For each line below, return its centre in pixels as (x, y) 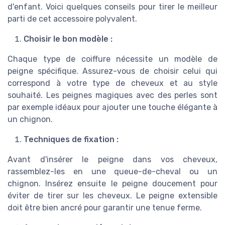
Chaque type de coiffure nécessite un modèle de (113, 59)
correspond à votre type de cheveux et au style (113, 83)
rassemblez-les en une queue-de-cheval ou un (113, 171)
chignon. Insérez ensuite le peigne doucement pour (113, 183)
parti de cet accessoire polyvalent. (72, 19)
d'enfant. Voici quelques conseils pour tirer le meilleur (113, 7)
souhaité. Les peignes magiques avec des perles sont (113, 95)
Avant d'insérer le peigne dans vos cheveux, (113, 159)
